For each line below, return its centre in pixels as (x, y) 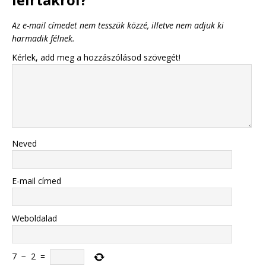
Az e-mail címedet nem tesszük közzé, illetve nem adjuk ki (118, 26)
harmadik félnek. (43, 39)
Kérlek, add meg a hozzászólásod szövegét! (96, 58)
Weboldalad (34, 218)
